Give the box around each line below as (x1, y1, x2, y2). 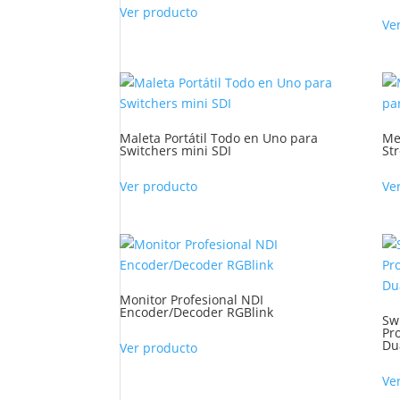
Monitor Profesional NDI (120, 290, 264, 308)
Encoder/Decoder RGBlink (120, 303, 274, 321)
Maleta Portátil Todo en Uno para (120, 129, 319, 146)
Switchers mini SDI (120, 141, 232, 159)
